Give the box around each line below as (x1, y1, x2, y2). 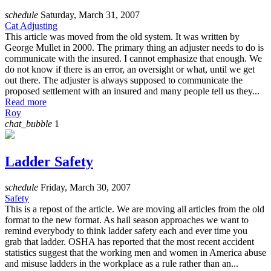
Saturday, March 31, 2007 (38, 10, 140, 21)
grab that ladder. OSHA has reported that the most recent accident (5, 236, 254, 247)
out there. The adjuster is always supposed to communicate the (5, 75, 243, 86)
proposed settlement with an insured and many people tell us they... (5, 86, 260, 97)
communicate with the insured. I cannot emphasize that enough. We (5, 53, 262, 64)
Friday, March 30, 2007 (38, 181, 131, 192)
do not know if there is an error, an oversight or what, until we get (5, 64, 255, 75)
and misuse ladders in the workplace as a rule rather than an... (5, 258, 238, 269)
